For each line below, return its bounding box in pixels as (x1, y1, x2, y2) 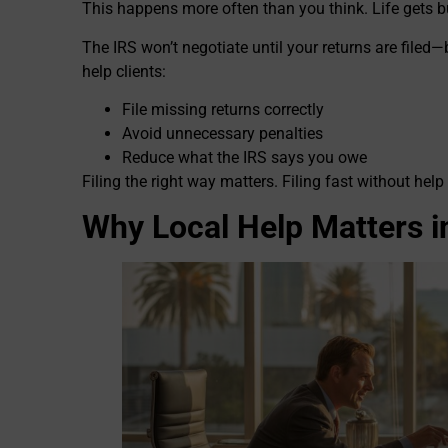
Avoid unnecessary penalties (122, 124, 323, 144)
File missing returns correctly (122, 100, 324, 120)
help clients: (82, 61, 166, 81)
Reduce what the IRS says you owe (122, 148, 367, 168)
